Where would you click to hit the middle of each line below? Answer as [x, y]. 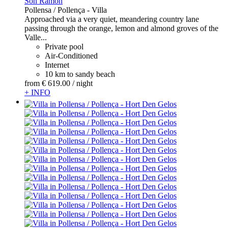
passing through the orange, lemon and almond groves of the [121, 28]
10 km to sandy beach [80, 74]
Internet [57, 65]
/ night [82, 83]
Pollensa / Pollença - [58, 10]
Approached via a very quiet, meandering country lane [112, 19]
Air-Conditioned [71, 56]
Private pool [64, 47]
